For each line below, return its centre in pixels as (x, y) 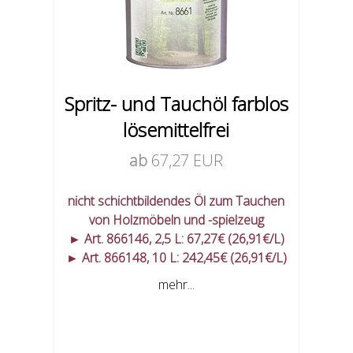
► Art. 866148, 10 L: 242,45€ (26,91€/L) (176, 258)
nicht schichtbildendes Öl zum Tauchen (176, 201)
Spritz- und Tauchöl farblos (176, 104)
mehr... (176, 285)
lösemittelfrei (176, 130)
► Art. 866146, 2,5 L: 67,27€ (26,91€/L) (176, 239)
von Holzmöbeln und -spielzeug (176, 220)
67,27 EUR (188, 161)
